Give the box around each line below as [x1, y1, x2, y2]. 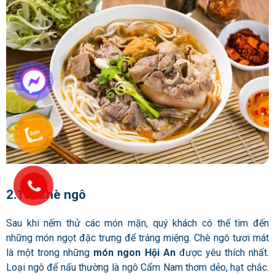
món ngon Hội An [93, 247, 176, 259]
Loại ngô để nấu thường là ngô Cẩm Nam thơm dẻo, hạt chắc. [6, 261, 269, 274]
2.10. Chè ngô [6, 187, 86, 203]
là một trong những [6, 247, 94, 259]
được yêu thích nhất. [175, 247, 269, 259]
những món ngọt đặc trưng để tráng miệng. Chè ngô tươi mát [6, 232, 269, 244]
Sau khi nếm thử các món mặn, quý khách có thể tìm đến [6, 217, 269, 230]
